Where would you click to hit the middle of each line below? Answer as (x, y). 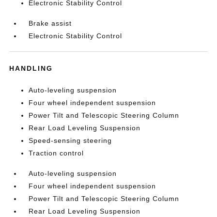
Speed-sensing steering (70, 140)
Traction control (56, 153)
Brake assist (50, 23)
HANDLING (31, 68)
